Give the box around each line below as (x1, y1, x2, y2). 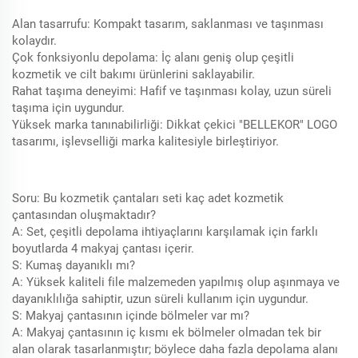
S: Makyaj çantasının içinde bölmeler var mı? (12, 308, 249, 324)
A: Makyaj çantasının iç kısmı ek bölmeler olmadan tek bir (12, 325, 321, 340)
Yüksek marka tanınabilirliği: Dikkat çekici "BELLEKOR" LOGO (12, 117, 337, 133)
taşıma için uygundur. (12, 101, 125, 116)
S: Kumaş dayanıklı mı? (12, 258, 135, 273)
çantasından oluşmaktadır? (12, 208, 156, 223)
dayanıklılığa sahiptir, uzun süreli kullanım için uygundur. (12, 292, 308, 307)
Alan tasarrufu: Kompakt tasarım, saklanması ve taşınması (12, 17, 324, 32)
